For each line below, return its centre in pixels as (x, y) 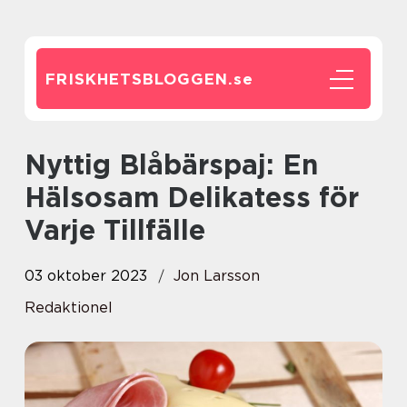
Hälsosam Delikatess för (192, 197)
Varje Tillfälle (115, 230)
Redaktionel (69, 308)
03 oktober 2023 (86, 276)
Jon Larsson (217, 276)
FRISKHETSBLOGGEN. (139, 79)
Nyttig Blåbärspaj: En (35, 164)
